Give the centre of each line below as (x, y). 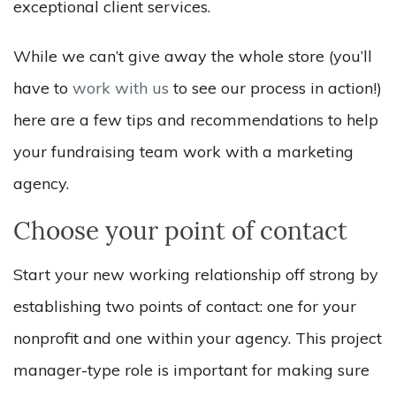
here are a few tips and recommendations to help (196, 120)
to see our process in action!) (275, 88)
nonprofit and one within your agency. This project (198, 338)
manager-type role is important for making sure (191, 370)
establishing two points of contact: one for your (185, 306)
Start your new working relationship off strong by (196, 274)
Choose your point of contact (187, 233)
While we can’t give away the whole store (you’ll (193, 56)
